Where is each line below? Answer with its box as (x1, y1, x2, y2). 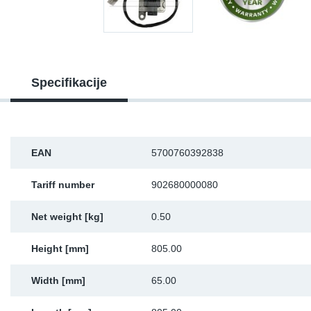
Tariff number (31, 179, 94, 190)
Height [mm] (31, 243, 89, 254)
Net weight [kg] (31, 211, 103, 222)
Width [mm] (31, 275, 85, 286)
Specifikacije (31, 76, 107, 90)
